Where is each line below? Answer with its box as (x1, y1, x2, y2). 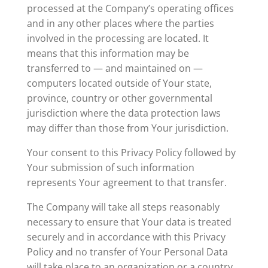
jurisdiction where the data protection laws (26, 106, 221, 120)
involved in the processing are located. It (26, 32, 209, 45)
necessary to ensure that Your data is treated (26, 215, 232, 229)
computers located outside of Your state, (26, 77, 212, 90)
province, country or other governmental (26, 92, 212, 105)
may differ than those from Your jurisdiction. (26, 121, 229, 135)
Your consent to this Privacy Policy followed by (26, 146, 236, 159)
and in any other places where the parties (26, 17, 214, 30)
